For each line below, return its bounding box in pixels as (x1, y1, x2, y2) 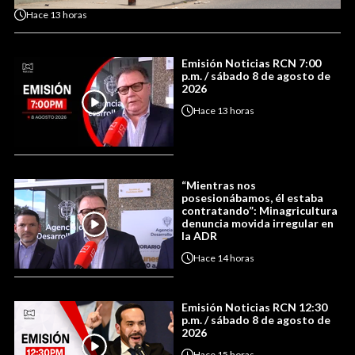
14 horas (217, 251, 254, 264)
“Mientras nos (181, 178, 256, 193)
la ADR (181, 229, 217, 243)
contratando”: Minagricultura (181, 204, 338, 218)
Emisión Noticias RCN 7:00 (181, 56, 321, 71)
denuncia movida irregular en (181, 216, 334, 231)
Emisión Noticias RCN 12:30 (181, 300, 327, 315)
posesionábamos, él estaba (181, 191, 323, 205)
